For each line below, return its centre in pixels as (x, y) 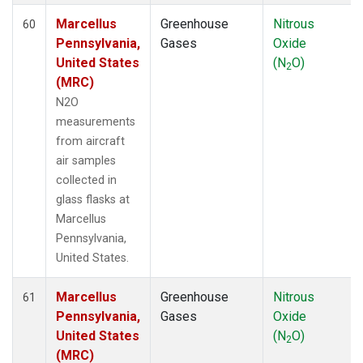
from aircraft (90, 141)
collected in (86, 180)
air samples (86, 160)
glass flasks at (93, 199)
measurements (96, 122)
